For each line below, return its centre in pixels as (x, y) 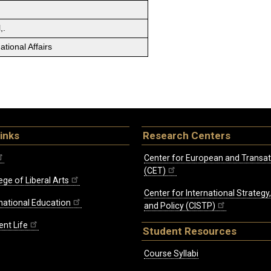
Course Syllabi (171, 253)
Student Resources (190, 231)
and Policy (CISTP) (180, 206)
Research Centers (187, 136)
